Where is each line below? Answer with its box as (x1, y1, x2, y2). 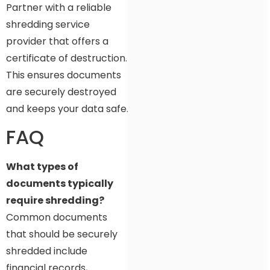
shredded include (6, 244, 87, 259)
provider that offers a (6, 34, 108, 48)
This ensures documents (6, 67, 121, 82)
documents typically (6, 177, 113, 191)
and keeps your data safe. (6, 101, 128, 116)
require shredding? (6, 193, 104, 208)
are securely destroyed (6, 84, 116, 99)
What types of (6, 160, 78, 174)
